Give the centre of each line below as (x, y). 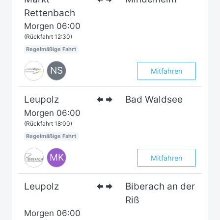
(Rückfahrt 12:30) (48, 37)
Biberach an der (160, 187)
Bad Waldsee (154, 100)
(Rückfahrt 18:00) (48, 124)
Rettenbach (50, 13)
